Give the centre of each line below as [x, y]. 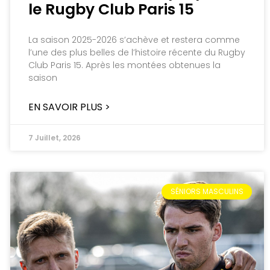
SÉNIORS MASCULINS [207, 192]
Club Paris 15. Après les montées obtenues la [124, 65]
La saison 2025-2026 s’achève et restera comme [134, 39]
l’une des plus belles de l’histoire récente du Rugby [137, 52]
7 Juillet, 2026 [54, 137]
